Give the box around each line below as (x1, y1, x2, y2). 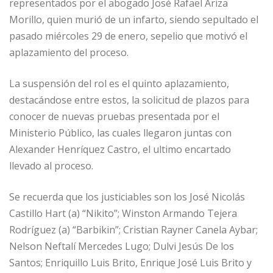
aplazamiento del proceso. (9, 46, 129, 60)
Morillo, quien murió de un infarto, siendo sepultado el (9, 13, 258, 27)
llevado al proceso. (9, 159, 93, 173)
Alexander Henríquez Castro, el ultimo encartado (9, 143, 231, 157)
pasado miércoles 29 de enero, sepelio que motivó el (9, 29, 247, 43)
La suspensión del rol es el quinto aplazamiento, (9, 77, 229, 91)
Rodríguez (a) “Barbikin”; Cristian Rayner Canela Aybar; (9, 223, 258, 237)
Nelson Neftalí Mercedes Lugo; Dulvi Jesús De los (9, 239, 234, 253)
